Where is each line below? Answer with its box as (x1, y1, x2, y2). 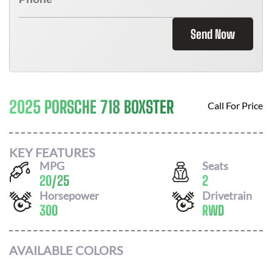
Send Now (191, 27, 235, 41)
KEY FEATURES (9, 144, 95, 160)
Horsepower (39, 188, 99, 202)
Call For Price (208, 100, 263, 111)
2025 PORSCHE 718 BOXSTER (9, 97, 174, 117)
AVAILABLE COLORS (9, 243, 123, 257)
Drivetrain (202, 188, 252, 202)
